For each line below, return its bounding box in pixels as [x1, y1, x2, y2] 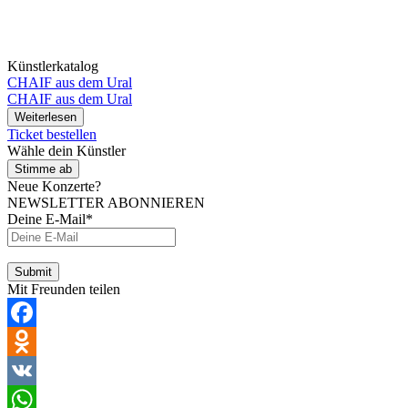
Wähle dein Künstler [7, 142, 126, 158]
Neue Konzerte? [7, 178, 101, 194]
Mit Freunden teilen [7, 280, 120, 297]
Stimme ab [15, 161, 72, 176]
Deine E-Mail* [7, 210, 93, 227]
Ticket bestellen [7, 126, 97, 142]
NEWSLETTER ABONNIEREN [7, 194, 205, 210]
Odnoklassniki [7, 362, 90, 378]
